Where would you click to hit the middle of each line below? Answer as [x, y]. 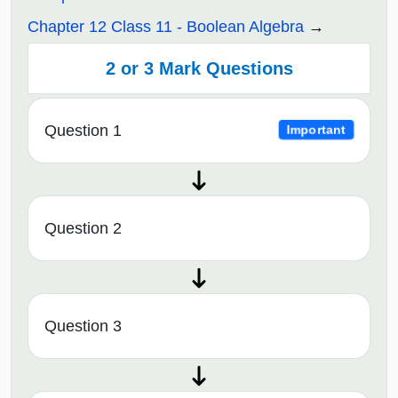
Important [317, 131]
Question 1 [83, 130]
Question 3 [83, 326]
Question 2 [83, 228]
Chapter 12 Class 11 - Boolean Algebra [166, 27]
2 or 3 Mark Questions [199, 69]
